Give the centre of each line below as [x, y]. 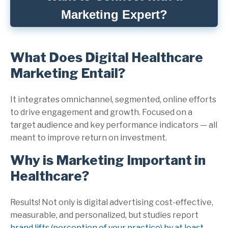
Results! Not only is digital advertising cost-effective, [112, 202]
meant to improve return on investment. [89, 137]
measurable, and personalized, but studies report [104, 215]
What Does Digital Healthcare [107, 57]
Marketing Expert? [114, 14]
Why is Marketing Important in [108, 160]
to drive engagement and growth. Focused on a [101, 112]
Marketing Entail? [68, 73]
